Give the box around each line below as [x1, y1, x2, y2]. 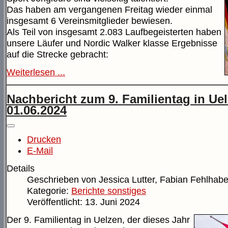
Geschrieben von [27, 175, 99, 185]
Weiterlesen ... [7, 67, 65, 77]
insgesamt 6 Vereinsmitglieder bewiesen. [7, 15, 173, 26]
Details [7, 163, 35, 174]
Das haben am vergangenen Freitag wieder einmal [7, 4, 212, 15]
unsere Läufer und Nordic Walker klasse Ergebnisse [7, 38, 217, 48]
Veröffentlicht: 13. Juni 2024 [27, 197, 140, 208]
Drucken [27, 134, 61, 145]
